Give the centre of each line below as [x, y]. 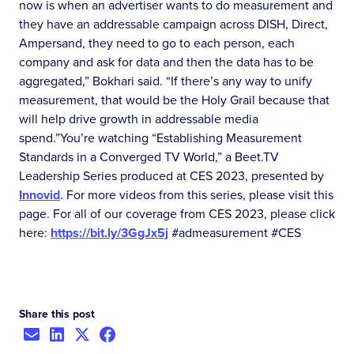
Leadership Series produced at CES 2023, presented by [171, 175]
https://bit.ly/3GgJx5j [109, 232]
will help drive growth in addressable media [139, 119]
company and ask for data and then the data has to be [166, 62]
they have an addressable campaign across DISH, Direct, [173, 24]
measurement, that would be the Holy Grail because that [174, 100]
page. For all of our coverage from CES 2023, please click [177, 213]
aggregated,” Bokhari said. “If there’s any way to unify [166, 81]
